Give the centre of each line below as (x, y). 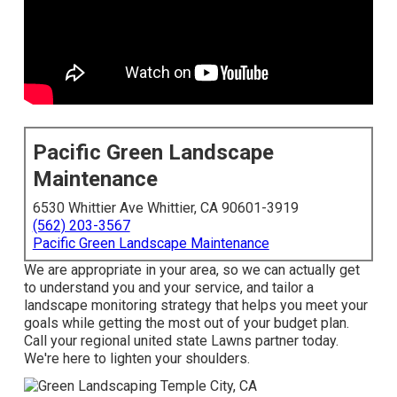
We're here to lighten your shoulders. (136, 359)
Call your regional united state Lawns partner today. (181, 341)
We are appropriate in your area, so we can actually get (191, 270)
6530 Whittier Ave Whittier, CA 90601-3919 (165, 208)
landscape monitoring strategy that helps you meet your (195, 306)
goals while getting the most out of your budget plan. (186, 323)
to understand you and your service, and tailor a (168, 288)
